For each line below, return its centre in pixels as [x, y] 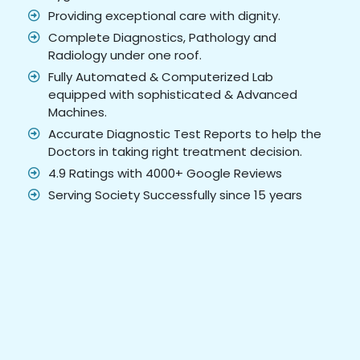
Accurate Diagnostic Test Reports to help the [185, 134]
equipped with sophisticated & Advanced [173, 95]
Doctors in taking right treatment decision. [175, 152]
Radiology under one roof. [125, 55]
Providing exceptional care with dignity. [164, 16]
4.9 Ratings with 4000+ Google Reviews [165, 174]
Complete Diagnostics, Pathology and [162, 38]
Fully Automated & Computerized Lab [161, 77]
